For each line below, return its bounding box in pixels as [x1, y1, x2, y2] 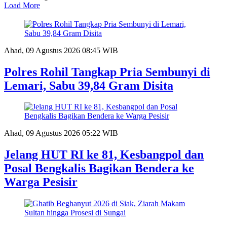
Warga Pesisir [4, 175, 78, 189]
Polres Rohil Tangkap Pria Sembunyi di [4, 65, 210, 79]
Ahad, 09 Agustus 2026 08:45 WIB [4, 46, 118, 55]
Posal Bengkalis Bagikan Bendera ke [4, 162, 194, 175]
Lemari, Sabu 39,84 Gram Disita [4, 79, 173, 92]
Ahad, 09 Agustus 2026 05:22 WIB [4, 129, 118, 138]
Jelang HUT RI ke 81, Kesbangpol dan [4, 148, 204, 162]
